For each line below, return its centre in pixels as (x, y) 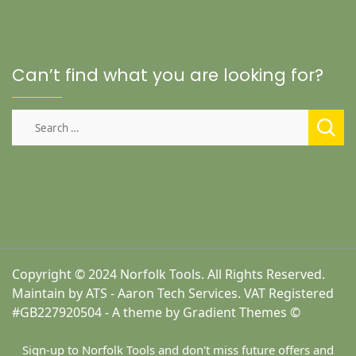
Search (32, 119)
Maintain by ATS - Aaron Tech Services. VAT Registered (173, 294)
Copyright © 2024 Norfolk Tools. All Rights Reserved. (168, 275)
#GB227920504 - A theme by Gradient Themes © (156, 313)
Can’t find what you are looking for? (168, 75)
